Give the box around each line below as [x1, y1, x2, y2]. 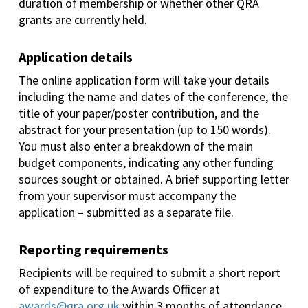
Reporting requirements [18, 241, 168, 258]
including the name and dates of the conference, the [18, 89, 288, 105]
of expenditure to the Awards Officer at [18, 281, 220, 298]
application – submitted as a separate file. [18, 204, 236, 221]
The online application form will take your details [18, 72, 269, 89]
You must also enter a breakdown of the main [18, 138, 253, 155]
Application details [18, 48, 133, 66]
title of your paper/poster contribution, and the [18, 105, 259, 122]
